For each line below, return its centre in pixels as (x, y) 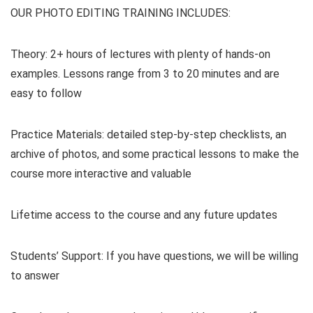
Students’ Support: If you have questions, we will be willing (154, 256)
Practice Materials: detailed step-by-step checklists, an (148, 134)
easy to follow (46, 93)
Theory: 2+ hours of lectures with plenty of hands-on (140, 54)
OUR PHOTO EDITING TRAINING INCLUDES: (121, 13)
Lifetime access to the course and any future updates (144, 215)
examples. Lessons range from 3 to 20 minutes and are (145, 74)
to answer (35, 276)
